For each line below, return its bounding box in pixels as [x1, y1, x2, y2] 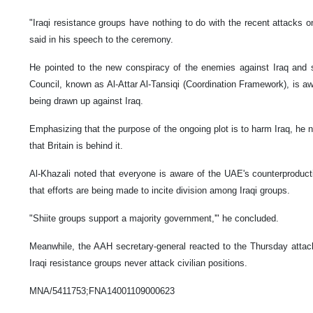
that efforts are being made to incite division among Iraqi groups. [29, 184, 290, 196]
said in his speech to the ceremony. [29, 34, 173, 45]
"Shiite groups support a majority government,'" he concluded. [29, 212, 279, 224]
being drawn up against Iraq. [29, 95, 143, 106]
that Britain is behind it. [29, 140, 123, 151]
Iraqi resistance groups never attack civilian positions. [29, 257, 247, 268]
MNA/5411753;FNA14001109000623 [29, 285, 175, 296]
